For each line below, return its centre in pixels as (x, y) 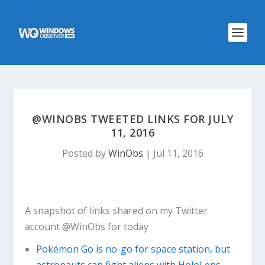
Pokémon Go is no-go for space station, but (133, 249)
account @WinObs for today (87, 227)
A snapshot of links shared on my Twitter (117, 211)
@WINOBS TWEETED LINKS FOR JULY (132, 119)
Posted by (85, 153)
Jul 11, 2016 (178, 153)
